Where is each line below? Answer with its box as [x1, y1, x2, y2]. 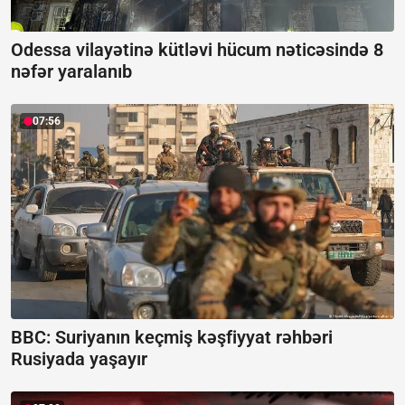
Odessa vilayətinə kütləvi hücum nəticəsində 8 [11, 38, 383, 61]
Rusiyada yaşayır [11, 348, 147, 370]
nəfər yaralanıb [11, 60, 132, 82]
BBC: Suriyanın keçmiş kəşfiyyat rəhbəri [11, 326, 333, 348]
